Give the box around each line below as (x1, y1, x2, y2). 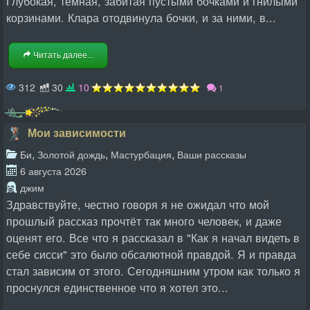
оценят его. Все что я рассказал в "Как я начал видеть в (6, 229, 300, 246)
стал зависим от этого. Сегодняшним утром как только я (6, 262, 300, 279)
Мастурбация (111, 147, 172, 161)
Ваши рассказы (177, 147, 246, 161)
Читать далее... (31, 51, 93, 60)
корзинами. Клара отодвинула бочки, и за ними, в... (6, 9, 276, 26)
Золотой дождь (37, 147, 105, 161)
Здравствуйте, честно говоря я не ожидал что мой (6, 196, 269, 212)
